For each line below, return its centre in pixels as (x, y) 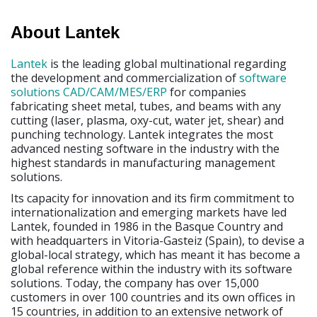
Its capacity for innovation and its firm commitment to (152, 198)
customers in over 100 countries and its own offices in (153, 297)
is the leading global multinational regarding (168, 63)
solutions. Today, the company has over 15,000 (135, 283)
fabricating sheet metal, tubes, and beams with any (146, 106)
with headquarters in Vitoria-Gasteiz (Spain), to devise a (157, 240)
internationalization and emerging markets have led (149, 212)
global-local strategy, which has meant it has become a (155, 254)
